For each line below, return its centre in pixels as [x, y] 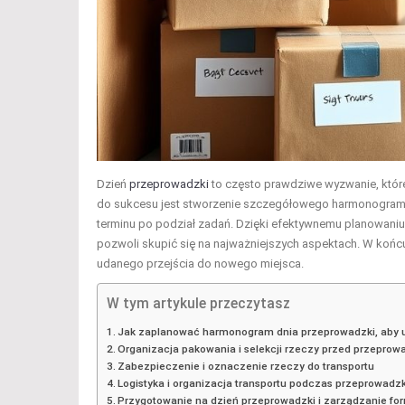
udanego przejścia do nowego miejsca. [200, 264]
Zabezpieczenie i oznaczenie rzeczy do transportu [246, 367]
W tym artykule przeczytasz [198, 304]
